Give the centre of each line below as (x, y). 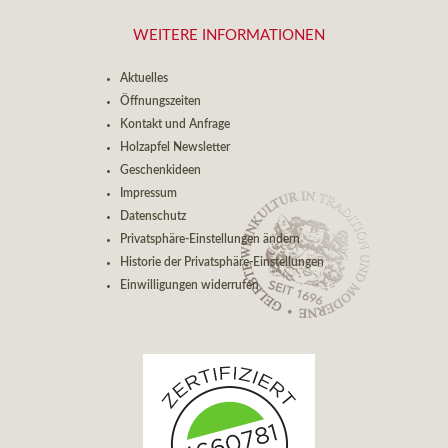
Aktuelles (143, 78)
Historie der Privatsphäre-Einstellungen (221, 262)
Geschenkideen (160, 170)
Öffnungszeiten (160, 101)
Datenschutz (152, 216)
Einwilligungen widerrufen (189, 285)
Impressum (148, 193)
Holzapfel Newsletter (174, 147)
